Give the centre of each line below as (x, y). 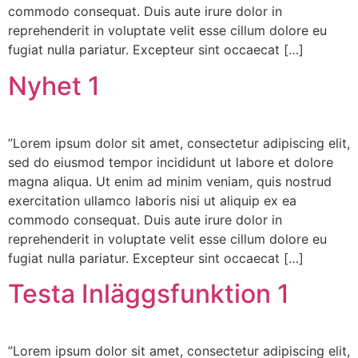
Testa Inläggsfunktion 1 (149, 294)
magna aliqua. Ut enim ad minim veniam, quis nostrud (170, 181)
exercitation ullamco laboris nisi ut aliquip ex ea (152, 200)
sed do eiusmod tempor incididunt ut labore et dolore (171, 162)
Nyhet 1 (54, 86)
